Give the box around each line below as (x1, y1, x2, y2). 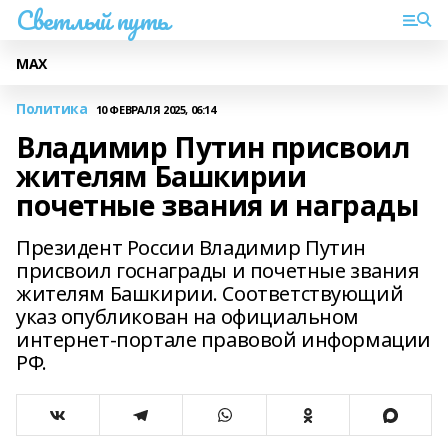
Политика (16, 99, 88, 118)
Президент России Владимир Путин (16, 234, 366, 261)
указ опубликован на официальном (16, 303, 359, 330)
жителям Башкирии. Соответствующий (16, 280, 404, 307)
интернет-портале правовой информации (16, 326, 431, 353)
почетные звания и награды (16, 186, 419, 224)
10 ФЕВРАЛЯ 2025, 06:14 (95, 101, 216, 117)
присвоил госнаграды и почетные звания (16, 257, 420, 284)
